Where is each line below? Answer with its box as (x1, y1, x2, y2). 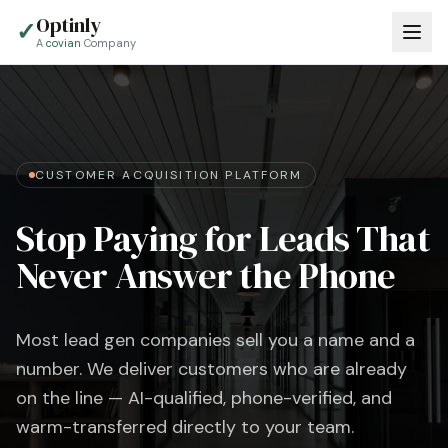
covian (46, 35, 81, 50)
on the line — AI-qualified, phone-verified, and (16, 386, 392, 410)
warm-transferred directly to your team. (16, 415, 354, 439)
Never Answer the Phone (16, 251, 396, 300)
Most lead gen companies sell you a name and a (16, 328, 415, 352)
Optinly (36, 10, 101, 39)
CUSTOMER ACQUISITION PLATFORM (35, 167, 303, 183)
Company (81, 35, 136, 50)
